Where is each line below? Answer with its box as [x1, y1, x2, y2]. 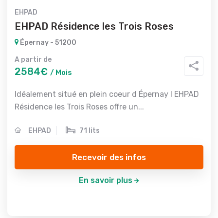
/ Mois [50, 68, 72, 77]
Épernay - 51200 [18, 38, 76, 47]
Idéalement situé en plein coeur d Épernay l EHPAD [15, 90, 199, 99]
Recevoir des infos [72, 152, 146, 162]
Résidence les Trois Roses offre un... [15, 102, 144, 111]
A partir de [15, 55, 52, 64]
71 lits [79, 127, 100, 135]
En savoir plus [78, 176, 132, 185]
